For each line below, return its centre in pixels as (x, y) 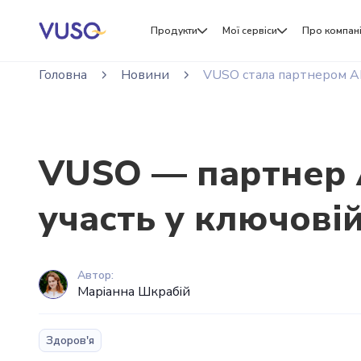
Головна (63, 75)
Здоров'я (70, 340)
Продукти (174, 31)
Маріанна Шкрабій (134, 292)
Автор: (95, 275)
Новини (145, 75)
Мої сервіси (249, 31)
